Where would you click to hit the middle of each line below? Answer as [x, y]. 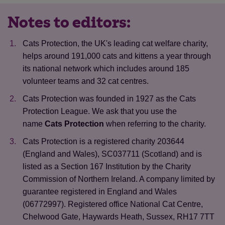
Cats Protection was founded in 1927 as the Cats [109, 99]
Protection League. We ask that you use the [100, 111]
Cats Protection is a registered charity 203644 [103, 141]
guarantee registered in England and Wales [100, 192]
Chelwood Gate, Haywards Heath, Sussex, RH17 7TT [119, 217]
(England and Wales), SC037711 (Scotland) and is [112, 154]
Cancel [190, 192]
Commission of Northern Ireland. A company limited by [119, 179]
